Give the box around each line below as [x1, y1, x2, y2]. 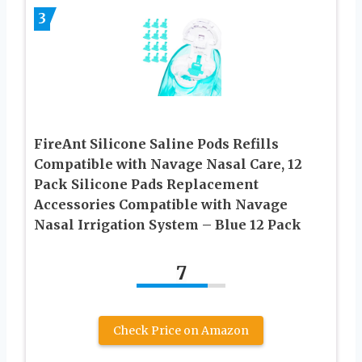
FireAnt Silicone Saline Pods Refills [34, 136, 279, 153]
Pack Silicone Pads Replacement [34, 176, 259, 193]
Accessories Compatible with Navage [34, 196, 288, 213]
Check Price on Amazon [113, 323, 249, 339]
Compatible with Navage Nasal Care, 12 [34, 156, 302, 173]
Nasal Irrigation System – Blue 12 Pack [34, 217, 301, 234]
